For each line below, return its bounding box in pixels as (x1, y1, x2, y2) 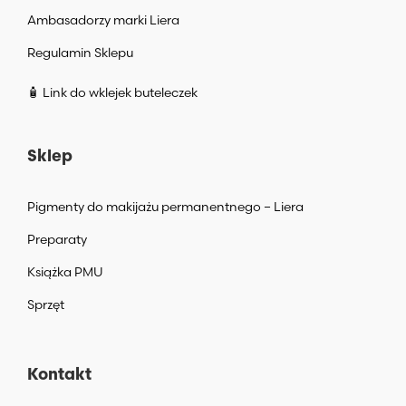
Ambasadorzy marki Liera (27, 11, 179, 28)
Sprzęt (27, 295, 64, 313)
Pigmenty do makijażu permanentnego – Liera (27, 198, 304, 215)
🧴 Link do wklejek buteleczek (27, 83, 198, 101)
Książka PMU (27, 263, 103, 280)
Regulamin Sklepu (27, 43, 133, 61)
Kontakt (27, 366, 92, 384)
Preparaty (27, 230, 87, 247)
